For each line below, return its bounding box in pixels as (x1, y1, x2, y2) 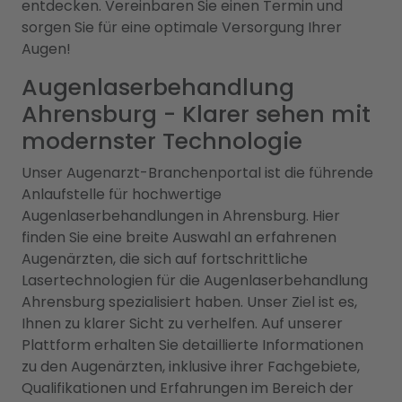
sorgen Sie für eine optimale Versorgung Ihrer (22, 17, 342, 38)
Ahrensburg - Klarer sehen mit (22, 99, 371, 130)
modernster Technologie (22, 126, 302, 157)
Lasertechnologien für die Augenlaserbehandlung (22, 270, 368, 291)
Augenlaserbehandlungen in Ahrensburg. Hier (22, 205, 340, 226)
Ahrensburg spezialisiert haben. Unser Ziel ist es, (22, 292, 357, 312)
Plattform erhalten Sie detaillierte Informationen (22, 335, 363, 355)
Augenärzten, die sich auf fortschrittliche (22, 249, 308, 269)
